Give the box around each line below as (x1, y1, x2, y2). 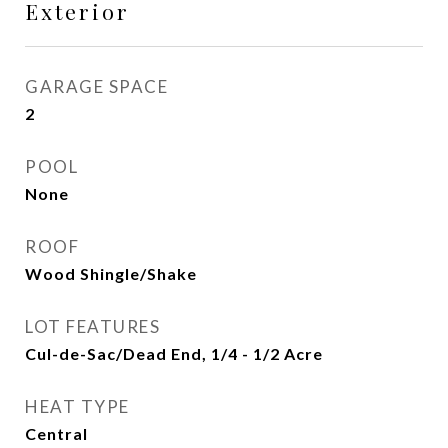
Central (25, 424, 88, 443)
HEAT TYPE (25, 396, 130, 417)
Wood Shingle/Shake (25, 264, 197, 283)
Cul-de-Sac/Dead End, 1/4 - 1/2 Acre (25, 344, 323, 363)
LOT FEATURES (25, 316, 160, 337)
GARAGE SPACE (25, 76, 168, 97)
